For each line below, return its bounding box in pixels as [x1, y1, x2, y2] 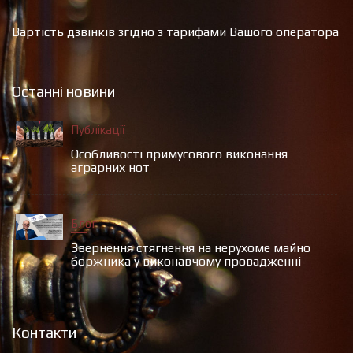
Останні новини [12, 82, 115, 100]
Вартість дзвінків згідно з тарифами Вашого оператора [12, 24, 339, 39]
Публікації [71, 122, 125, 136]
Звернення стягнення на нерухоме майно [71, 240, 310, 255]
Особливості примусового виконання [71, 146, 288, 162]
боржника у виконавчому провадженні [71, 253, 301, 269]
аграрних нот [71, 159, 150, 175]
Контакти [12, 323, 76, 341]
